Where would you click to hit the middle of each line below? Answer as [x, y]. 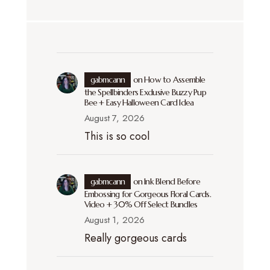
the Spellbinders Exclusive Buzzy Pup [145, 92]
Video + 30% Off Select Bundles [141, 204]
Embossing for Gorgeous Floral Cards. [147, 194]
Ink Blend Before [172, 181]
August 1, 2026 [114, 220]
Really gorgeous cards [135, 238]
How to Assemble [175, 79]
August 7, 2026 [114, 118]
